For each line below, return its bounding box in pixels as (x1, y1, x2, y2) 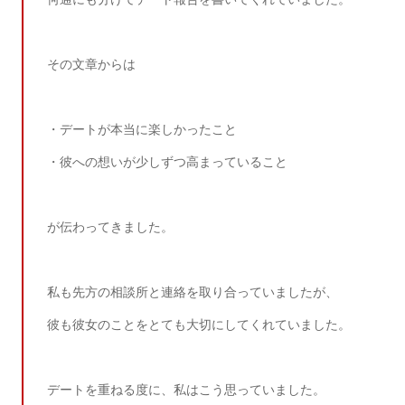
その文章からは (47, 57, 137, 72)
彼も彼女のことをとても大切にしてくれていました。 (47, 317, 352, 333)
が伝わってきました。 (47, 220, 174, 235)
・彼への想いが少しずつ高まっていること (47, 155, 288, 170)
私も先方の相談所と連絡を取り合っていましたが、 (47, 285, 339, 300)
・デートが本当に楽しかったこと (47, 122, 238, 137)
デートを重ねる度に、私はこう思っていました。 (47, 382, 326, 398)
